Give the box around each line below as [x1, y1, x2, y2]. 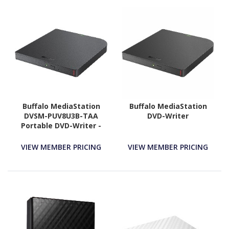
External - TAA [34, 130, 88, 140]
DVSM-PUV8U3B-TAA [24, 110, 98, 121]
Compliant [42, 140, 80, 150]
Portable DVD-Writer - [21, 120, 101, 130]
